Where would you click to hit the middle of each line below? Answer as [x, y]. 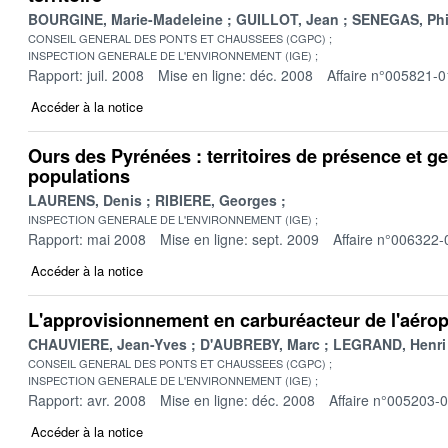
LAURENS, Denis [85, 199]
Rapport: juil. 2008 [86, 74]
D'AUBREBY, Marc [260, 343]
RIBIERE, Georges [216, 199]
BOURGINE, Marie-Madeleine [125, 18]
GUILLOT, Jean [287, 18]
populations [79, 175]
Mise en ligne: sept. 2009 [239, 238]
